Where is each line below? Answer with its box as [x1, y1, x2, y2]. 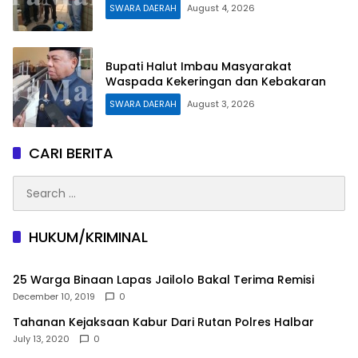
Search [12, 175, 51, 192]
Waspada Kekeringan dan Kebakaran [105, 74, 326, 90]
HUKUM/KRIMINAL [29, 227, 148, 248]
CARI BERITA [29, 143, 113, 164]
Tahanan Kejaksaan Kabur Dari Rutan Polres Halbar [13, 314, 314, 331]
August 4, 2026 [187, 2, 255, 15]
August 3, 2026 [187, 97, 255, 111]
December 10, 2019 [13, 290, 95, 304]
